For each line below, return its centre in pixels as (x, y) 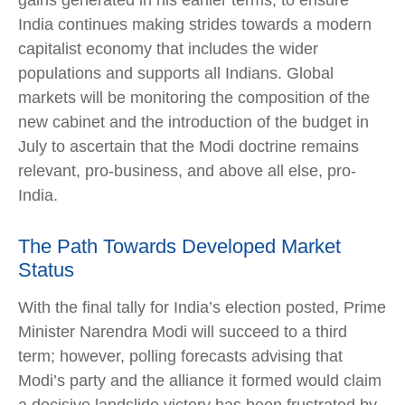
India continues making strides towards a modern (195, 24)
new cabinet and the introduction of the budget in (193, 122)
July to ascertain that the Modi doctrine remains (188, 146)
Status (46, 270)
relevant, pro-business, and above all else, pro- (187, 171)
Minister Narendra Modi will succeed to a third (183, 332)
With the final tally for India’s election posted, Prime (202, 307)
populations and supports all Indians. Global (176, 73)
